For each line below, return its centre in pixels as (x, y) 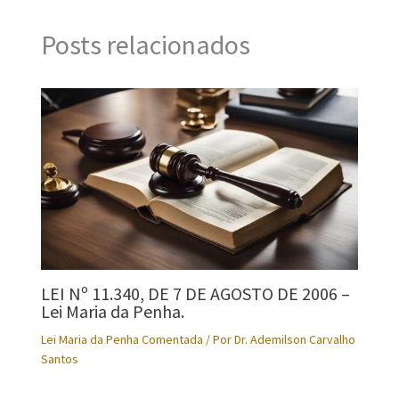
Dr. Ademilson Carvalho (294, 340)
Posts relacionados (145, 44)
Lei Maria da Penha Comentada (122, 340)
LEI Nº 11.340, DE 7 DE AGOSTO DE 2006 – (195, 294)
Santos (59, 359)
